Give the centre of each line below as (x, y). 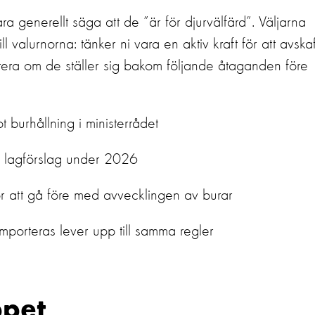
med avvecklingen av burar (153, 195)
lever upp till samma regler (137, 231)
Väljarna (282, 22)
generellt (43, 22)
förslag (42, 160)
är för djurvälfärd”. (202, 22)
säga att (96, 22)
